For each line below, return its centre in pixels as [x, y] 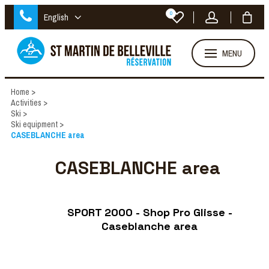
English [56, 17]
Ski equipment [34, 124]
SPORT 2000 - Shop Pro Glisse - [150, 212]
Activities [26, 103]
